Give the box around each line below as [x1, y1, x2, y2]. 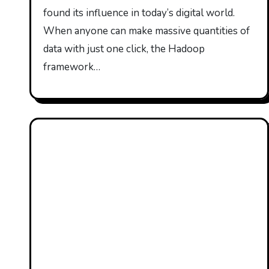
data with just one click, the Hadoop [43, 42, 205, 56]
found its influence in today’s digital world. [43, 6, 235, 20]
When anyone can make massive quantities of [43, 24, 250, 38]
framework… [43, 60, 100, 74]
